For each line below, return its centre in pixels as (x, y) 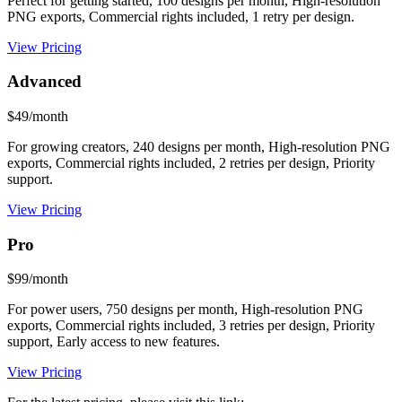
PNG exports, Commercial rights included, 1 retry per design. (181, 16)
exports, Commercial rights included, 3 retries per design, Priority (191, 326)
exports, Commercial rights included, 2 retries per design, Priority (191, 162)
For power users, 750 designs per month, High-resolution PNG (185, 310)
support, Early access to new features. (114, 342)
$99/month (38, 279)
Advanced (44, 82)
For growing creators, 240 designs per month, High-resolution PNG (199, 146)
